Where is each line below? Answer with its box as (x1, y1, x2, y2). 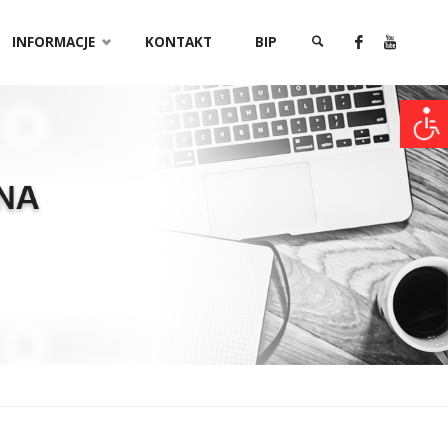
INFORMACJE (12, 33, 96, 51)
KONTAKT (145, 33, 213, 51)
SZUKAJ (303, 117, 353, 135)
